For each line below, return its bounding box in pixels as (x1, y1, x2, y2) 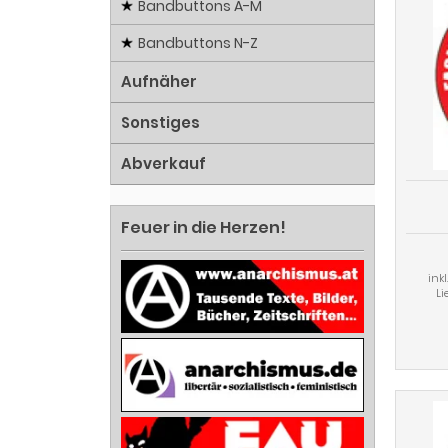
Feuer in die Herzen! (121, 216, 286, 240)
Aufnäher (121, 71, 197, 93)
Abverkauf (121, 153, 206, 175)
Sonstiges (121, 112, 200, 134)
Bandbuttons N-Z (138, 33, 258, 54)
